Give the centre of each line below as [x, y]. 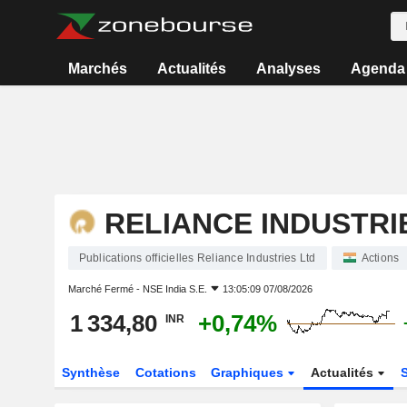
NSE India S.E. [174, 289]
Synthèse [90, 372]
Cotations [165, 372]
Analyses [288, 69]
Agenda [377, 69]
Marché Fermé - [105, 289]
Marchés [98, 69]
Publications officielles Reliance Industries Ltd [197, 258]
